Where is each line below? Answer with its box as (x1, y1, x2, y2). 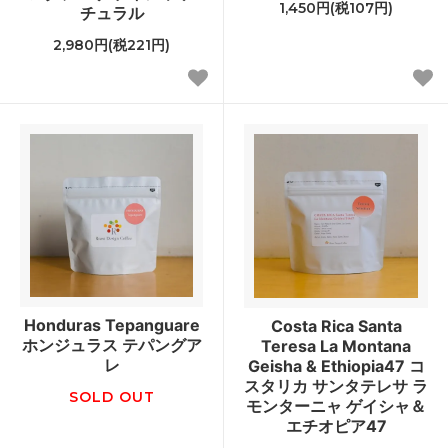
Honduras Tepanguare (23, 314, 200, 335)
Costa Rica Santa (270, 315, 402, 336)
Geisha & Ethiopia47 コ (247, 355, 425, 376)
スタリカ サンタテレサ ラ (244, 375, 428, 396)
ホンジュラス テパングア (21, 334, 202, 355)
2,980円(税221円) (53, 35, 170, 54)
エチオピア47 (285, 415, 387, 436)
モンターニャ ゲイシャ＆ (246, 395, 426, 416)
